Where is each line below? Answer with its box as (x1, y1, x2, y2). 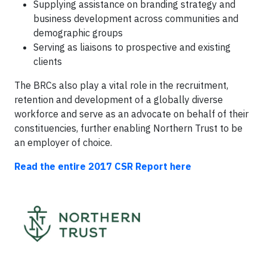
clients (33, 55, 62, 67)
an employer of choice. (14, 136, 112, 148)
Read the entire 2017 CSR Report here (14, 160, 191, 172)
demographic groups (33, 26, 123, 39)
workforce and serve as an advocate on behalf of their (14, 107, 249, 120)
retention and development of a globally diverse (14, 93, 223, 105)
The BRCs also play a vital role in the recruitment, (14, 79, 228, 91)
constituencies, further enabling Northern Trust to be (14, 122, 243, 134)
